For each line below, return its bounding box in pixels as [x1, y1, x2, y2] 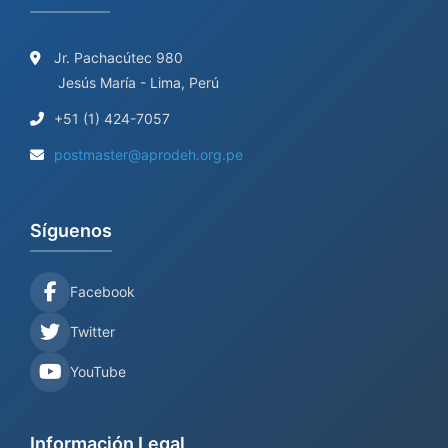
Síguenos [30, 220, 112, 241]
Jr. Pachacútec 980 [50, 49, 183, 66]
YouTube [70, 363, 126, 380]
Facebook [70, 283, 135, 300]
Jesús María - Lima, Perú [58, 74, 219, 91]
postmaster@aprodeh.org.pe [54, 146, 243, 163]
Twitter [70, 323, 115, 340]
